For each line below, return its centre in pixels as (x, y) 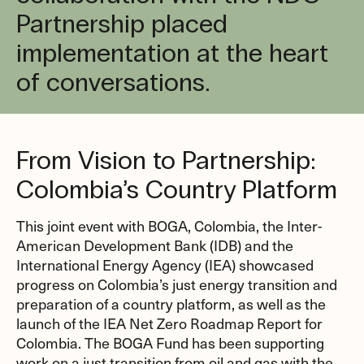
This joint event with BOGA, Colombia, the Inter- (169, 225)
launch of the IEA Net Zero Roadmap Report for (169, 323)
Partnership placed (122, 24)
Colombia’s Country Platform (177, 190)
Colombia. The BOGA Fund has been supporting (170, 342)
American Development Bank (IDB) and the (155, 245)
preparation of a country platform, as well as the (171, 303)
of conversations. (113, 82)
